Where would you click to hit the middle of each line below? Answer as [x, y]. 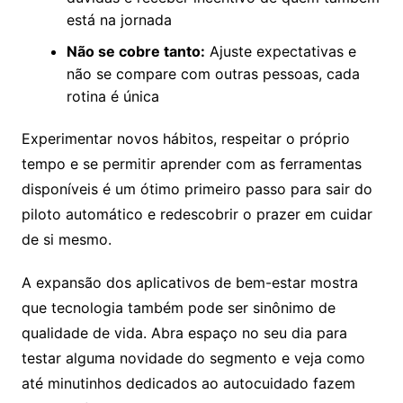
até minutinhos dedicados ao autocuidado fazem [188, 383]
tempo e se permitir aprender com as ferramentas [191, 163]
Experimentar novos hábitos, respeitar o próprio [185, 138]
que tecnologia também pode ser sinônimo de [178, 307]
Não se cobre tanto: [135, 51]
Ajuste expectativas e [280, 51]
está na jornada [119, 19]
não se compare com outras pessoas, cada [213, 73]
